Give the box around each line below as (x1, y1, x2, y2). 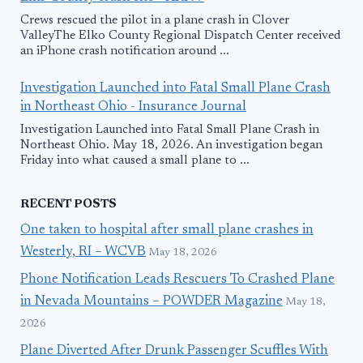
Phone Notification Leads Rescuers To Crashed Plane (20, 272, 335, 287)
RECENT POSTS (20, 198, 117, 211)
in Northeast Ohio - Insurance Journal (20, 100, 246, 114)
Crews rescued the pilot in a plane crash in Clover (20, 15, 289, 28)
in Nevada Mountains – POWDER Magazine (20, 294, 283, 309)
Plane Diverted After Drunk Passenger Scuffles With (20, 344, 328, 358)
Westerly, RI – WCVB (20, 246, 146, 260)
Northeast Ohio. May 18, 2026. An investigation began (20, 139, 322, 152)
